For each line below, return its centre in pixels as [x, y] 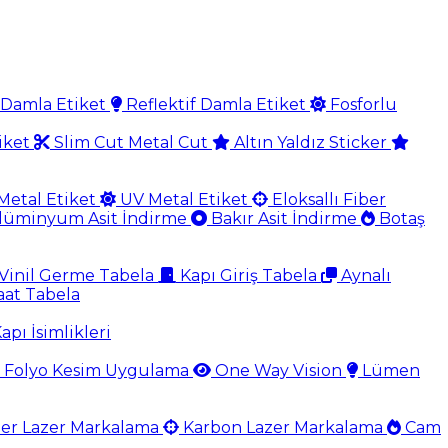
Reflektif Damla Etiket [216, 104]
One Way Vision [278, 370]
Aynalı [364, 275]
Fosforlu [361, 104]
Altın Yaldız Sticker [310, 142]
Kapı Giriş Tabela [248, 275]
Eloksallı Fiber [327, 199]
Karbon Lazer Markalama [283, 427]
